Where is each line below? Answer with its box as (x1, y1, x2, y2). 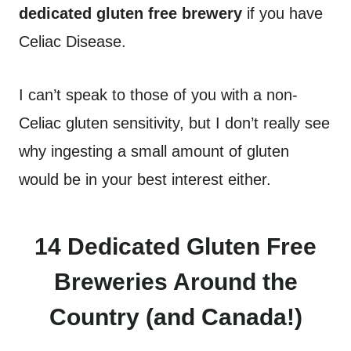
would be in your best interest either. (19, 171, 276, 188)
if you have (242, 5, 323, 22)
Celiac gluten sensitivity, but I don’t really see (19, 114, 330, 132)
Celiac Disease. (19, 33, 131, 50)
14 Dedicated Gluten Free (34, 233, 317, 259)
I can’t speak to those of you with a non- (19, 86, 298, 103)
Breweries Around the (53, 269, 298, 295)
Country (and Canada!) (49, 304, 302, 330)
